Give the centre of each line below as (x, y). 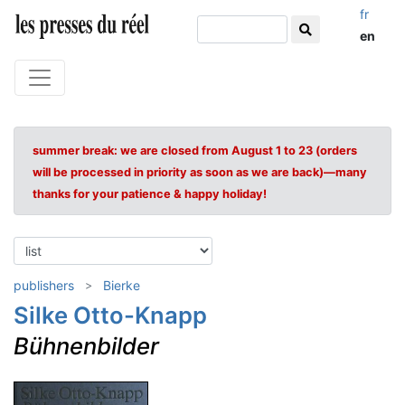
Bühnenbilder (86, 346)
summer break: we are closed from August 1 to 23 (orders (195, 151)
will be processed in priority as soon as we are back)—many (200, 172)
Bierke (122, 285)
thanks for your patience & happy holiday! (150, 194)
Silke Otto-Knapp (110, 315)
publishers (44, 285)
